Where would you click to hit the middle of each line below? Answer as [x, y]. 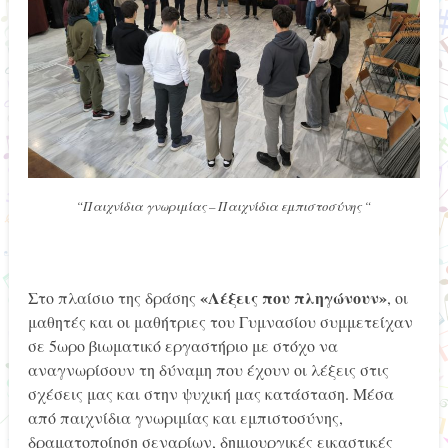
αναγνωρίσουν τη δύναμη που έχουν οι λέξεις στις [208, 370]
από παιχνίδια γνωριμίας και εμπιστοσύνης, [185, 418]
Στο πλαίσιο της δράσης [113, 298]
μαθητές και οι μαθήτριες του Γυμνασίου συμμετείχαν [220, 322]
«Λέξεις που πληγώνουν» [293, 298]
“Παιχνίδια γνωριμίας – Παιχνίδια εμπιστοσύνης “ [224, 205]
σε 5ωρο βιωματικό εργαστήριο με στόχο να [182, 346]
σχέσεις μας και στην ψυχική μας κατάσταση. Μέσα [210, 394]
